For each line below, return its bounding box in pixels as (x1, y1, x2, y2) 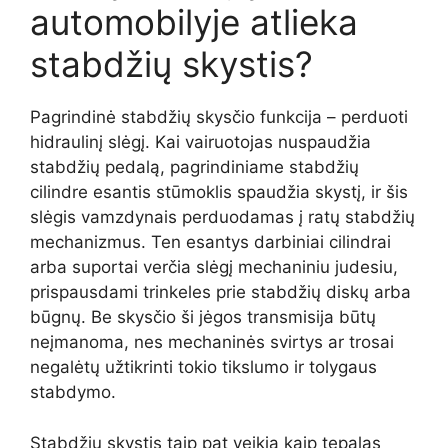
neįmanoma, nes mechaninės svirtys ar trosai (30, 332, 394, 353)
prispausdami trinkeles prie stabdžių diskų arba (30, 282, 411, 303)
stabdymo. (30, 382, 116, 403)
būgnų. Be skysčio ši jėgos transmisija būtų (30, 307, 376, 328)
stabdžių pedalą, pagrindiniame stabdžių (30, 157, 359, 178)
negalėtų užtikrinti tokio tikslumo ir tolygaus (30, 357, 377, 378)
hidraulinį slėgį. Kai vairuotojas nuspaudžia (30, 132, 371, 153)
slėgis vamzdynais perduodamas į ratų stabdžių (30, 207, 415, 228)
